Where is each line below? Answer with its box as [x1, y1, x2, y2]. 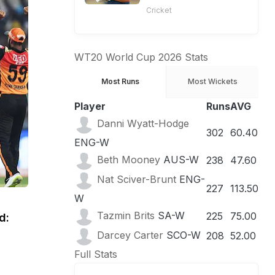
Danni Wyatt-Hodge [97, 117, 189, 130]
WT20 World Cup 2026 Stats [74, 51, 208, 63]
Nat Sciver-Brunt [97, 173, 176, 186]
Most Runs [101, 77, 139, 86]
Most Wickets [187, 77, 238, 86]
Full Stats [74, 248, 117, 260]
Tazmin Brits [97, 209, 155, 222]
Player [74, 100, 106, 112]
